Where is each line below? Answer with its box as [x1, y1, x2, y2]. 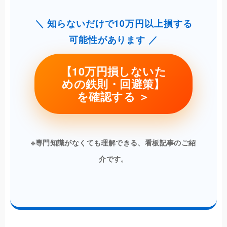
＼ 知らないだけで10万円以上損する [34, 17, 193, 30]
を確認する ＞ [77, 89, 150, 105]
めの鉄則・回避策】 [62, 76, 165, 92]
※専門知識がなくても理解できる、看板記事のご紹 [31, 137, 196, 148]
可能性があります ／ [69, 33, 158, 46]
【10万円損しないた [61, 63, 166, 80]
